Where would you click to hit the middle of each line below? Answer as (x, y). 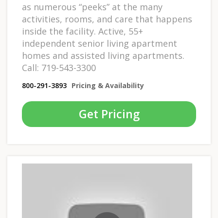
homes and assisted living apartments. (103, 56)
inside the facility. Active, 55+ (82, 31)
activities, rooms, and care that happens (107, 19)
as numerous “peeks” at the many (92, 7)
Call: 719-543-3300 (59, 68)
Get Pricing (109, 114)
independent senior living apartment (100, 44)
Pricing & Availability (108, 86)
